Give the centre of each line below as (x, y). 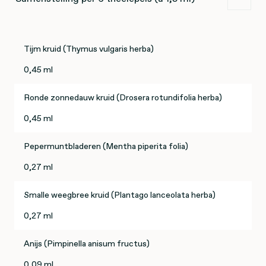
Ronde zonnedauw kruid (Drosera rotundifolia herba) (123, 98)
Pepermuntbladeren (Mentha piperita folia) (106, 146)
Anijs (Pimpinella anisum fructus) (87, 244)
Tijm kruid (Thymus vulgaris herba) (89, 49)
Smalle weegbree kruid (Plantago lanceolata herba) (120, 195)
